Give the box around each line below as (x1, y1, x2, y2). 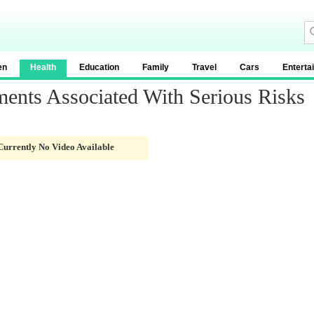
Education (79, 62, 119, 72)
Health (30, 62, 56, 72)
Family (142, 62, 169, 72)
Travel (192, 62, 217, 72)
